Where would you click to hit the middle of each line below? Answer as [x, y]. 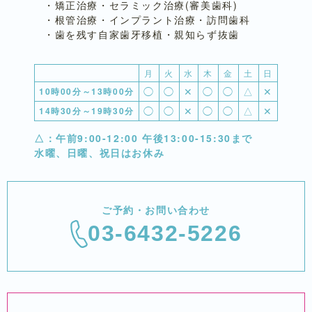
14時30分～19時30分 [87, 111]
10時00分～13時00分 [87, 92]
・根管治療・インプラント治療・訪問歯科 [147, 20]
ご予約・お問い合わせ [156, 210]
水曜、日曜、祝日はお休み [100, 153]
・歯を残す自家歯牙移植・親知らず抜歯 [142, 34]
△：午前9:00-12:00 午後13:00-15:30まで [143, 138]
